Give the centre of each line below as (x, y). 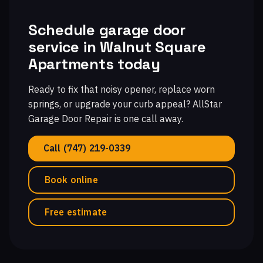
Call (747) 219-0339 (87, 148)
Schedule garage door (107, 30)
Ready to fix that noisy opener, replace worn (122, 89)
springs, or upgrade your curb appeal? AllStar (125, 104)
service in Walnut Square (117, 47)
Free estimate (76, 212)
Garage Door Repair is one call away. (106, 118)
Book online (71, 179)
